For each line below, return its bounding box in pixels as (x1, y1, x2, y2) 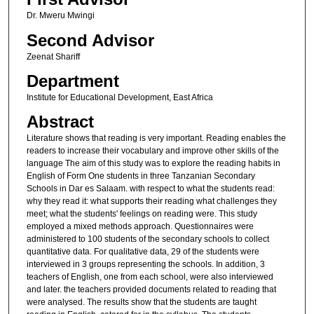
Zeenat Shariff (26, 51, 80, 62)
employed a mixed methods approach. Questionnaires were (26, 221, 254, 232)
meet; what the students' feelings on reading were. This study (26, 209, 257, 219)
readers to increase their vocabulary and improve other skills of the (26, 146, 279, 156)
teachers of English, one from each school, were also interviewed (26, 272, 273, 282)
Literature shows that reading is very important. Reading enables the (26, 133, 286, 144)
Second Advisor (26, 30, 154, 50)
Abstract (26, 112, 94, 132)
